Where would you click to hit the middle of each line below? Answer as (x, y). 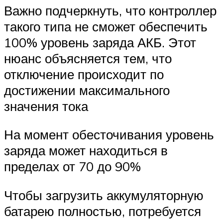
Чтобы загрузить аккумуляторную (104, 195)
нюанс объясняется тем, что (88, 58)
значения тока (46, 106)
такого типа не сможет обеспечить (106, 26)
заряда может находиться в (86, 151)
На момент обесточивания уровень (109, 135)
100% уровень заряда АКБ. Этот (100, 42)
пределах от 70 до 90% (72, 167)
